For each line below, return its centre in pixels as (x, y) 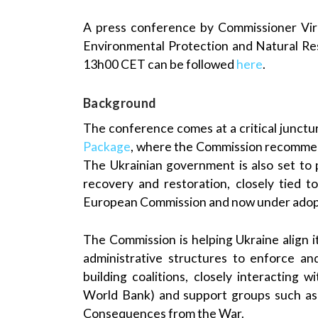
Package (107, 147)
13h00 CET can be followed (160, 65)
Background (120, 103)
